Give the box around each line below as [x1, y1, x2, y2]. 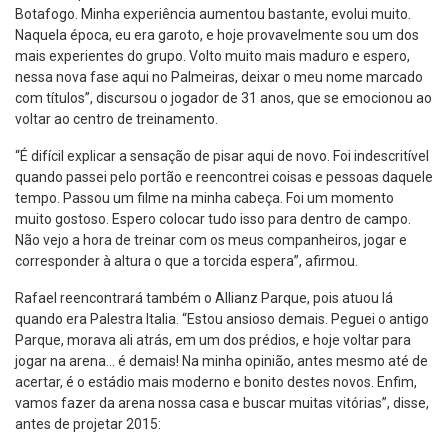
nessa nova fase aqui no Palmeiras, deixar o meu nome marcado [15, 69, 423, 85]
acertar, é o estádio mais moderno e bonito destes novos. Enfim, [15, 374, 417, 390]
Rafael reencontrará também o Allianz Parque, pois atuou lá [15, 290, 393, 306]
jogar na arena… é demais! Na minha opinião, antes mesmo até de [15, 353, 428, 369]
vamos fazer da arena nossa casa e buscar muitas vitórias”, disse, [15, 395, 429, 411]
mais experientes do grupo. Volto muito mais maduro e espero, [15, 48, 410, 64]
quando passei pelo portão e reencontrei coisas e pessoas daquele [15, 169, 433, 185]
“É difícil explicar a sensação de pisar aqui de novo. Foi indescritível [15, 148, 429, 164]
